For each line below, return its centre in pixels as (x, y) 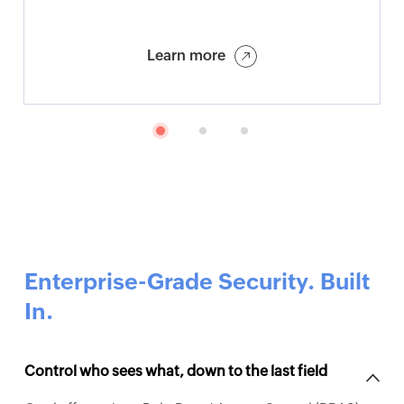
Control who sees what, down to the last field (175, 371)
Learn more (187, 55)
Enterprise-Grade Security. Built (197, 281)
